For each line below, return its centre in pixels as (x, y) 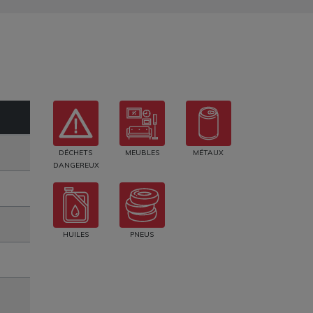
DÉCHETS (76, 153)
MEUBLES (142, 153)
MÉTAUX (209, 153)
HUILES (75, 235)
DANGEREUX (76, 166)
